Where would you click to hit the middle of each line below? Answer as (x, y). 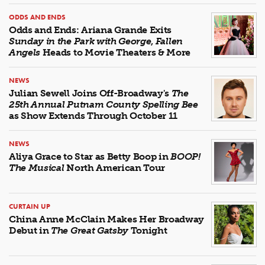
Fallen (169, 41)
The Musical (37, 167)
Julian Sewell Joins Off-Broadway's (90, 93)
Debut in (30, 230)
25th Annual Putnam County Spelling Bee (104, 104)
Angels (25, 52)
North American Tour (115, 167)
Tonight (148, 230)
